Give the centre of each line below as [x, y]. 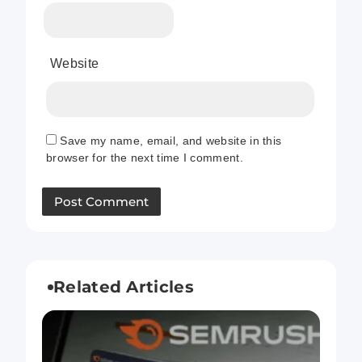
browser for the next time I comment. [145, 157]
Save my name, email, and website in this [171, 140]
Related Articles [124, 286]
